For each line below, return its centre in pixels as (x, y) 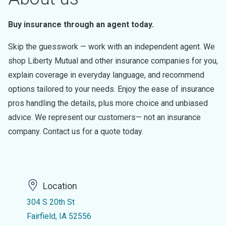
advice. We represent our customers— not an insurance (104, 117)
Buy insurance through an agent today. (81, 24)
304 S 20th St (50, 202)
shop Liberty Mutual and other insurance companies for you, (113, 61)
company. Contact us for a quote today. (76, 131)
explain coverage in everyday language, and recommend (106, 75)
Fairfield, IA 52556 (59, 216)
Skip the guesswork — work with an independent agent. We (111, 47)
